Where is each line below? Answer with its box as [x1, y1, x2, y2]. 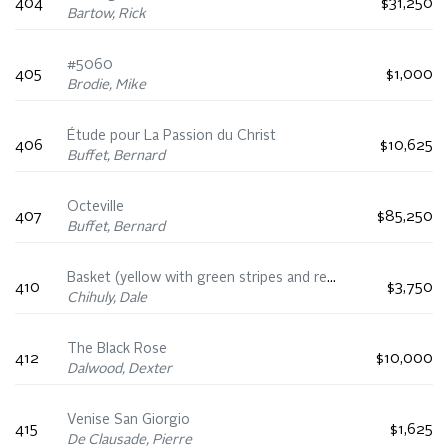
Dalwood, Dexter [67, 362, 172, 377]
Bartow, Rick [67, 7, 146, 22]
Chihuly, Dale [67, 291, 147, 306]
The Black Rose [67, 342, 167, 357]
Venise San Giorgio [67, 413, 190, 428]
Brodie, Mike [67, 78, 146, 93]
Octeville [67, 200, 124, 215]
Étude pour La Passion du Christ [67, 129, 276, 144]
